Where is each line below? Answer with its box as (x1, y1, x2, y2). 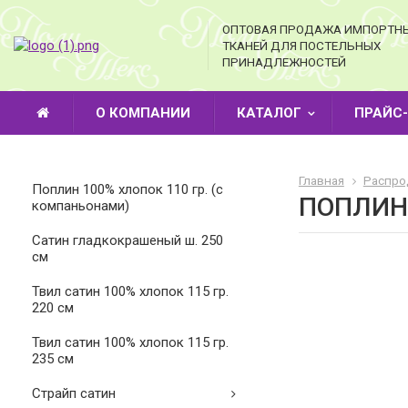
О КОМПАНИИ (96, 105, 190, 121)
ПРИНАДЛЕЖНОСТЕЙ (221, 55, 346, 69)
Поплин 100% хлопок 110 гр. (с (32, 181, 223, 198)
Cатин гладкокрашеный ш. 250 (32, 232, 223, 249)
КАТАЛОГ (237, 105, 301, 121)
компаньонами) (32, 198, 129, 214)
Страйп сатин (32, 385, 116, 402)
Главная (298, 173, 344, 188)
